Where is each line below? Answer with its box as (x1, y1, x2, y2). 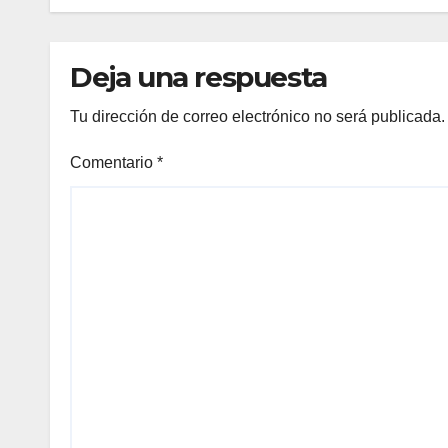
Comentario (70, 154, 157, 172)
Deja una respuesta (70, 60, 327, 95)
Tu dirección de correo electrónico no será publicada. (70, 108, 445, 126)
